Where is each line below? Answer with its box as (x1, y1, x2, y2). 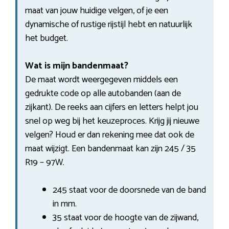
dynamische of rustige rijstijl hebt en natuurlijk (25, 16, 192, 32)
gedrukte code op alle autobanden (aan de (25, 85, 181, 101)
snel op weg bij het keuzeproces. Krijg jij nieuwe (25, 113, 199, 129)
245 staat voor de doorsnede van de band (53, 182, 206, 198)
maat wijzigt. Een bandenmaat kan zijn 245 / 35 (25, 141, 196, 156)
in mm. (53, 196, 77, 212)
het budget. (25, 30, 68, 46)
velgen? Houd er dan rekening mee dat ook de (25, 127, 194, 143)
